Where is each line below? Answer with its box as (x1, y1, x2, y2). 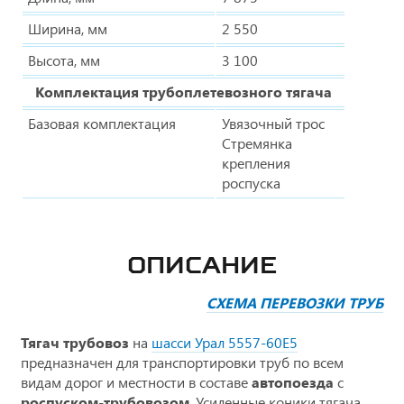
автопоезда (252, 372, 334, 391)
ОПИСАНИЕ (127, 250, 277, 279)
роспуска (222, 172, 280, 192)
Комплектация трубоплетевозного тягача (35, 81, 332, 101)
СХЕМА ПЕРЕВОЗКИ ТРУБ (207, 292, 383, 312)
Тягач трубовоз (21, 332, 129, 352)
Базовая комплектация (28, 113, 176, 133)
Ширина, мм (28, 18, 107, 38)
